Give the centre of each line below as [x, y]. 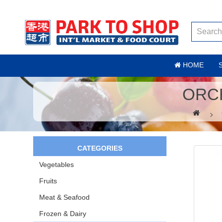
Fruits [48, 181]
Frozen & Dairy [63, 214]
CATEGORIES [100, 148]
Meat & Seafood [65, 197]
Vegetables [57, 165]
